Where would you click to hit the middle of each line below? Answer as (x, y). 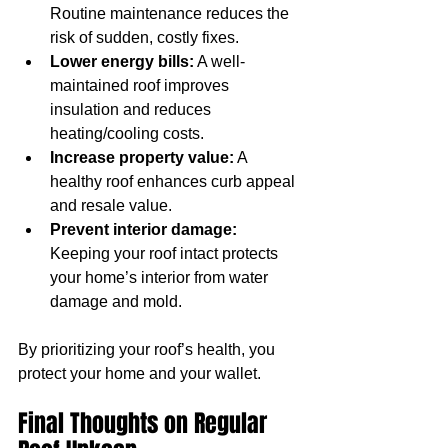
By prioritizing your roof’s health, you (148, 349)
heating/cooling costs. (127, 133)
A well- (219, 61)
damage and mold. (116, 301)
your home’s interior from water (161, 277)
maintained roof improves (141, 85)
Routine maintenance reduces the (171, 13)
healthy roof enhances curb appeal (174, 181)
